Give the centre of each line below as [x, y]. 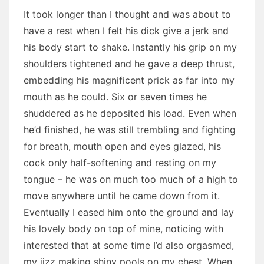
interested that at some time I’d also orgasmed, [129, 245]
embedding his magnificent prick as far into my [129, 80]
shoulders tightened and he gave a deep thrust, [129, 64]
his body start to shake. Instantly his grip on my [130, 47]
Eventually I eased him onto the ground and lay [129, 212]
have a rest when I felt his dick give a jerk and [126, 31]
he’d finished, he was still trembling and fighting [130, 130]
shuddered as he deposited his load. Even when [130, 113]
